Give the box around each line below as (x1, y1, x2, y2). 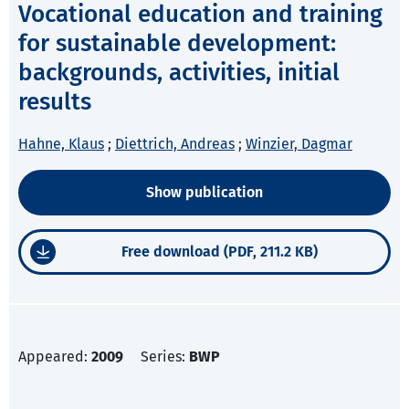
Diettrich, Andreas (115, 135, 235, 153)
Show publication (146, 184, 263, 202)
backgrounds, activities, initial (18, 58, 340, 88)
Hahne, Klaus (18, 135, 104, 153)
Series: (141, 348, 189, 366)
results (18, 88, 91, 117)
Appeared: (18, 348, 91, 366)
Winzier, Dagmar (246, 135, 352, 153)
